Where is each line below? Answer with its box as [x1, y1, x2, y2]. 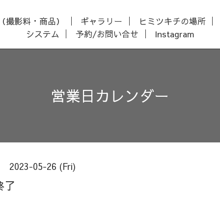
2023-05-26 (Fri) [9, 160, 76, 172]
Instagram [155, 27, 194, 40]
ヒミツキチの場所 [138, 15, 206, 27]
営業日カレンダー [51, 85, 169, 106]
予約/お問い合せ [76, 27, 138, 40]
